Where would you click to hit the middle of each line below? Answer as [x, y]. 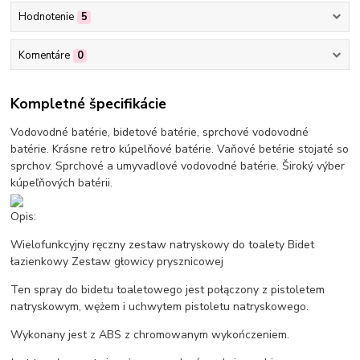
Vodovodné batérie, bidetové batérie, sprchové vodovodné [160, 133]
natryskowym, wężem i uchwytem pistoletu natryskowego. [160, 307]
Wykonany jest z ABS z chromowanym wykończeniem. [150, 335]
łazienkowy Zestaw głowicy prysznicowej [117, 262]
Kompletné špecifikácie [89, 104]
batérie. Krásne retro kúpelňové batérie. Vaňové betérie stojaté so [180, 149]
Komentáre [44, 55]
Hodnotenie [46, 17]
